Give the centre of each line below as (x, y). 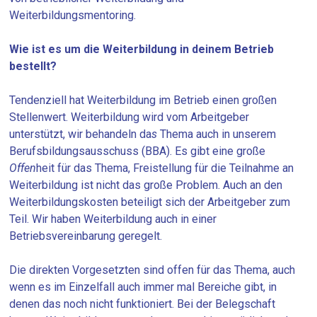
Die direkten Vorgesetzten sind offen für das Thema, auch (152, 270)
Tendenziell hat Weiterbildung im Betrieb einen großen (143, 100)
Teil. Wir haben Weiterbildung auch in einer (113, 219)
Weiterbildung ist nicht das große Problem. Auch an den (146, 185)
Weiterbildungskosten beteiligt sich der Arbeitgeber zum (150, 202)
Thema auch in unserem (217, 134)
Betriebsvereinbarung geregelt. (86, 236)
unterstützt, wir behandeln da (81, 134)
